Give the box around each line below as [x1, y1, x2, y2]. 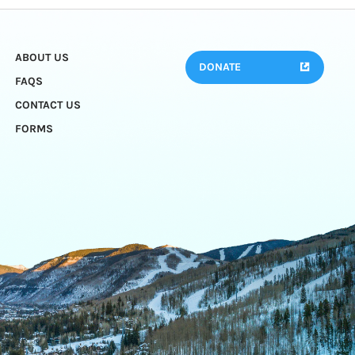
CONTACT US [14, 98, 81, 113]
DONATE [198, 60, 241, 74]
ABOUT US [14, 51, 69, 65]
